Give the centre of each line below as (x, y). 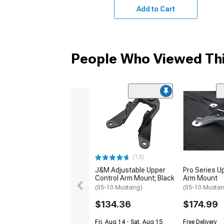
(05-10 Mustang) (119, 188)
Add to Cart (155, 9)
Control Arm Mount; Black (135, 178)
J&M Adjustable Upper (130, 170)
